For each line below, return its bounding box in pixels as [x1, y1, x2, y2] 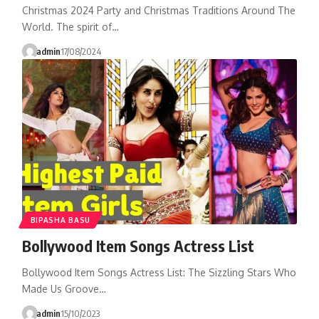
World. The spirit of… [21, 20, 119, 33]
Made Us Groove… [21, 282, 106, 295]
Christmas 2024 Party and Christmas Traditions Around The [21, 4, 296, 16]
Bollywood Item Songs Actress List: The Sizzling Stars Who [21, 266, 296, 278]
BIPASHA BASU [30, 215, 91, 224]
